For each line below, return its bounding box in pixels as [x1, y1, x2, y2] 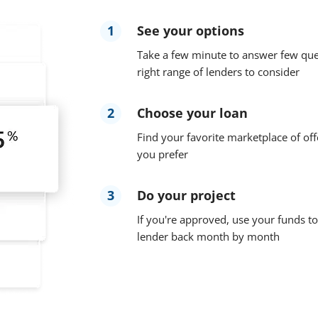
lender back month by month [136, 229, 280, 244]
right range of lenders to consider [136, 65, 300, 79]
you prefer [136, 147, 188, 162]
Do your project [136, 187, 236, 204]
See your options [136, 22, 244, 40]
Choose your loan [136, 104, 248, 122]
